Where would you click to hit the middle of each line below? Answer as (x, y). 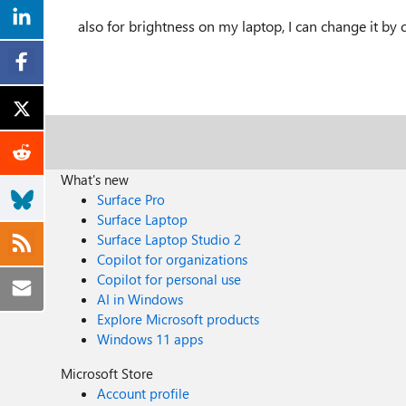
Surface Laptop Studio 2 (169, 239)
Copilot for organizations (173, 259)
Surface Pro (131, 199)
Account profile (144, 393)
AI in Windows (140, 299)
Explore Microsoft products (179, 319)
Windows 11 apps (150, 338)
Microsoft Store (107, 373)
